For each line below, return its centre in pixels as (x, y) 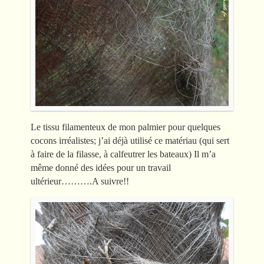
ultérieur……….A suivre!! (80, 181)
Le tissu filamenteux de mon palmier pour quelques (126, 127)
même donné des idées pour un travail (101, 167)
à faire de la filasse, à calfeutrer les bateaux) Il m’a (123, 154)
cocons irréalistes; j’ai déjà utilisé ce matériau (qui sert (130, 140)
